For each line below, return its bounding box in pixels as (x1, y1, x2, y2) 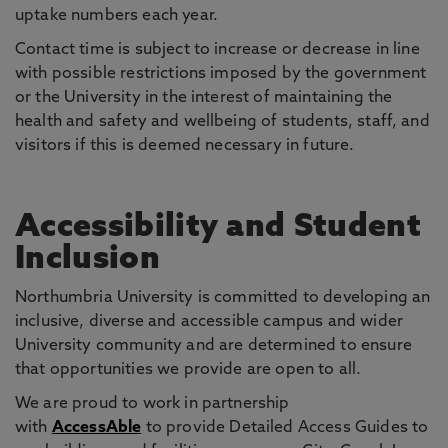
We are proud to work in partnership (15, 396, 290, 412)
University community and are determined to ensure (15, 338, 412, 354)
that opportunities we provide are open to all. (15, 362, 362, 378)
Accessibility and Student (15, 212, 422, 244)
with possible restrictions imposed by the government (15, 66, 427, 82)
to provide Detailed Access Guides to (141, 420, 429, 436)
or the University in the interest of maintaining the (15, 90, 393, 106)
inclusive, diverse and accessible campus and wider (15, 314, 404, 330)
